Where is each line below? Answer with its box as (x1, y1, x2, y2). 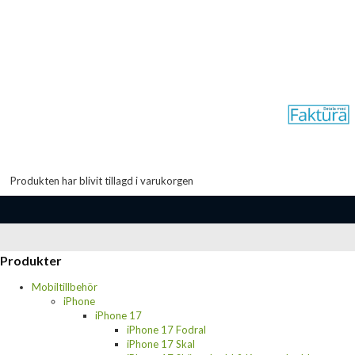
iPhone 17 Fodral (127, 323, 206, 336)
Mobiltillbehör (32, 280, 97, 293)
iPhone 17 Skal (127, 337, 195, 350)
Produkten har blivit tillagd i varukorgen (10, 174, 193, 187)
